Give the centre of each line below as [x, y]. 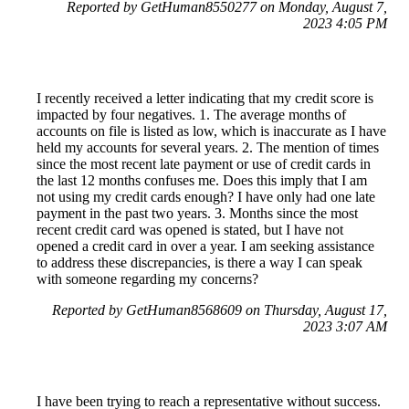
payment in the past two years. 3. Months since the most [197, 213]
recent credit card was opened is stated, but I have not [190, 229]
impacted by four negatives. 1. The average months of [191, 114]
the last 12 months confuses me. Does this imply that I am [202, 180]
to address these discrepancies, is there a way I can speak [199, 262]
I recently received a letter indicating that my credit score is [205, 98]
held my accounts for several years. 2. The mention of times [208, 147]
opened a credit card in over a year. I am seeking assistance [205, 246]
